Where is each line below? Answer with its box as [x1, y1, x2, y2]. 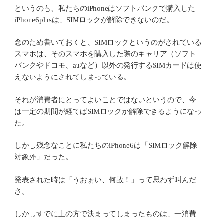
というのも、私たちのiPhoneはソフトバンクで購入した [15, 4, 195, 12]
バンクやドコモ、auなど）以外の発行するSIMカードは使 [15, 62, 201, 70]
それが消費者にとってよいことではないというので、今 [15, 95, 196, 104]
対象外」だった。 [15, 153, 73, 161]
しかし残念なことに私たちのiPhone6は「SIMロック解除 [15, 141, 197, 150]
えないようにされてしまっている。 [15, 73, 131, 81]
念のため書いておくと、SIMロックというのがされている [15, 38, 201, 46]
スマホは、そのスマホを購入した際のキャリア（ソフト [15, 50, 196, 58]
